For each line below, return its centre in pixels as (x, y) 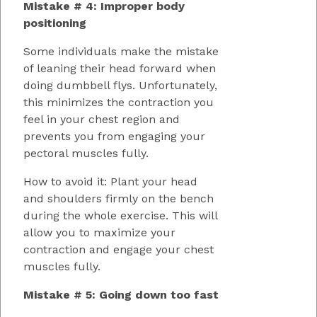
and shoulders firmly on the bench (119, 198)
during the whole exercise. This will (120, 215)
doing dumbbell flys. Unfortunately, (120, 85)
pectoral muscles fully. (86, 153)
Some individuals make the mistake (121, 51)
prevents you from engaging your (114, 136)
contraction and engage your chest (119, 249)
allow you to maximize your (99, 232)
